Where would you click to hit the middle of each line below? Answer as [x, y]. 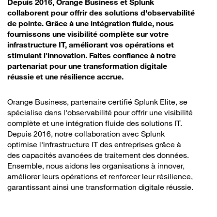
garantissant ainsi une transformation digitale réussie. [100, 187]
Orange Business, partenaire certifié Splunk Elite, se [97, 101]
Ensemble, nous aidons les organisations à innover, [96, 165]
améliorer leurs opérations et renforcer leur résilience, [100, 176]
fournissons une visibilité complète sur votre [88, 34]
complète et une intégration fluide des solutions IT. [95, 123]
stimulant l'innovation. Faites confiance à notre [92, 55]
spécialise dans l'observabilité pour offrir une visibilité [100, 112]
